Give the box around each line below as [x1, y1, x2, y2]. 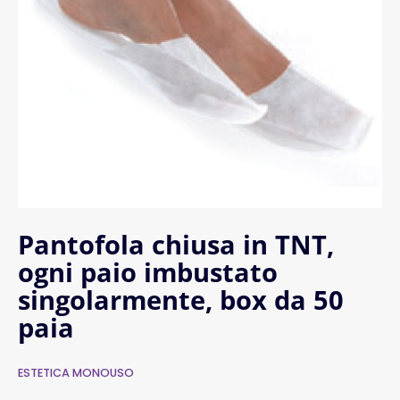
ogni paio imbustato [18, 254, 278, 290]
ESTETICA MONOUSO [18, 365, 134, 381]
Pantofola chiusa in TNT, [18, 227, 334, 262]
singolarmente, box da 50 [18, 282, 344, 318]
